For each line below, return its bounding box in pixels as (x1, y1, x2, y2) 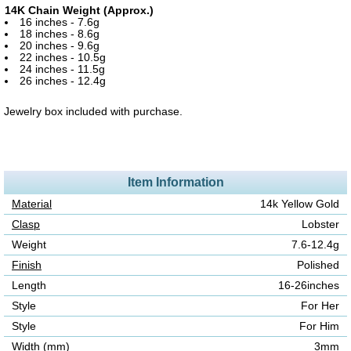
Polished (297, 259, 339, 272)
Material (12, 198, 52, 211)
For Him (299, 320, 339, 333)
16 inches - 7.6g (19, 16, 100, 29)
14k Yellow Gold (260, 198, 339, 211)
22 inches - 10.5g (19, 52, 106, 64)
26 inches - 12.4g (19, 75, 106, 88)
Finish (12, 259, 42, 272)
